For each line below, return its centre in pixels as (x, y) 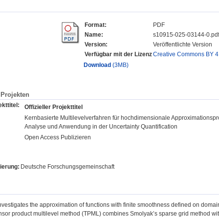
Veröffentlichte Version (182, 45)
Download (97, 65)
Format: (95, 25)
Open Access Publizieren (58, 137)
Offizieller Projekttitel (54, 107)
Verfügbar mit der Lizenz (118, 55)
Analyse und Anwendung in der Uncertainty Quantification (101, 126)
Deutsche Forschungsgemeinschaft (67, 166)
